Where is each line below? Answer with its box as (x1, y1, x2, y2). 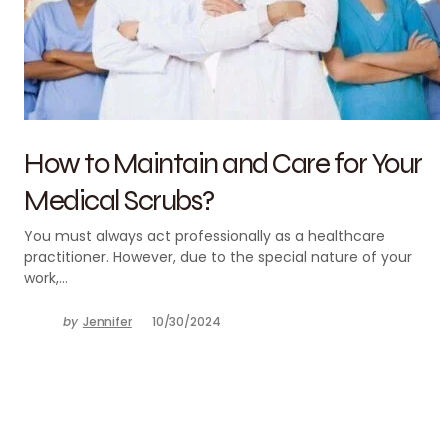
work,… (24, 268, 68, 288)
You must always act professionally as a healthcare (24, 226, 385, 246)
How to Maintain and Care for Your (24, 144, 422, 181)
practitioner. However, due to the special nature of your (24, 247, 412, 267)
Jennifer (82, 313, 132, 330)
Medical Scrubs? (24, 181, 214, 218)
